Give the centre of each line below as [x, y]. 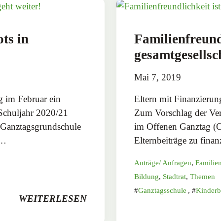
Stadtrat [174, 176]
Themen [203, 176]
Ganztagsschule [162, 190]
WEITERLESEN [53, 198]
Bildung [147, 176]
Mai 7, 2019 [158, 77]
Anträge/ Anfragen [163, 163]
